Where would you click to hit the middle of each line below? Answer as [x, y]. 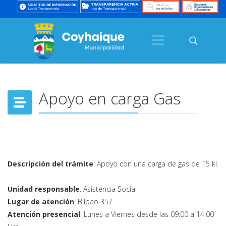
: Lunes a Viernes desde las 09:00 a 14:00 [147, 214]
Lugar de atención [41, 202]
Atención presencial [44, 214]
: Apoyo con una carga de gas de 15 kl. [156, 164]
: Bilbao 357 [93, 202]
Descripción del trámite [50, 164]
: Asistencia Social [108, 189]
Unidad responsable [44, 189]
